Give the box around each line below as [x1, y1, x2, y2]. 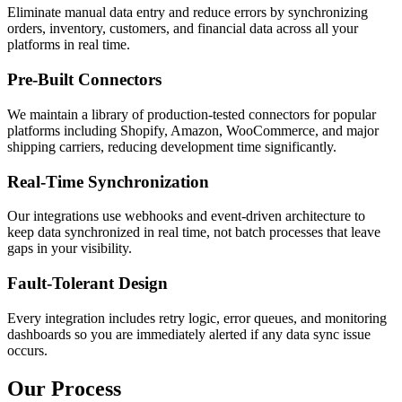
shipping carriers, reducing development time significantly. [7, 138, 336, 154]
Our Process [7, 376, 121, 400]
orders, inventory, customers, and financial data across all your [7, 21, 358, 37]
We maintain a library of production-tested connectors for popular [7, 106, 376, 122]
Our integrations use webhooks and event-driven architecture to [7, 208, 365, 224]
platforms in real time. [7, 37, 130, 53]
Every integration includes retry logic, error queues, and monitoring [7, 310, 387, 326]
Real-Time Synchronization [7, 171, 209, 191]
